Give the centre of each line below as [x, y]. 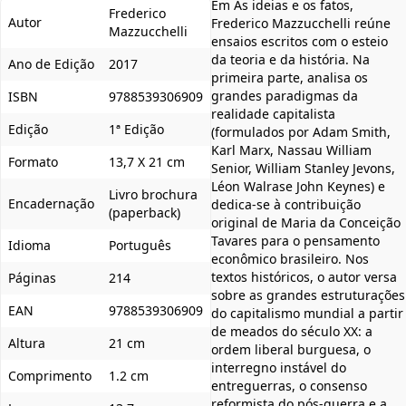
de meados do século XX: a [292, 331]
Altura [27, 343]
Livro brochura [153, 194]
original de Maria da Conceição [306, 222]
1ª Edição [136, 129]
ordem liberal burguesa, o [291, 349]
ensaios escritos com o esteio [300, 41]
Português [140, 245]
